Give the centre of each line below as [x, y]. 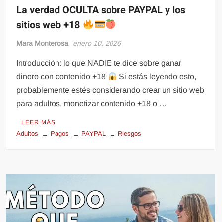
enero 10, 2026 [97, 43]
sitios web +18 [50, 25]
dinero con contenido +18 [62, 77]
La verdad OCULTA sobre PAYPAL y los [101, 10]
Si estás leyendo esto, [156, 77]
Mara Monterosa [43, 43]
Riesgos [130, 134]
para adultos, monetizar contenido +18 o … [92, 104]
